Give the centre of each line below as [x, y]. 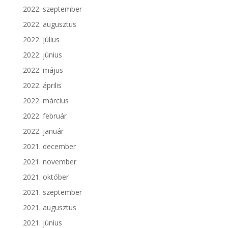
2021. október [46, 177]
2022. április [42, 85]
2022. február [45, 116]
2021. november [49, 162]
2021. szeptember [52, 192]
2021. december [49, 147]
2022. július [41, 40]
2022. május [43, 70]
